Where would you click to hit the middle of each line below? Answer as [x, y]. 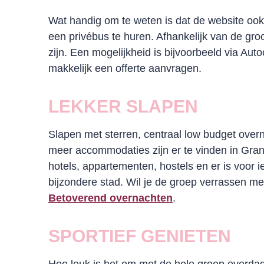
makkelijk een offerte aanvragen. [125, 68]
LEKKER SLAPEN [123, 106]
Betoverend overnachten [110, 198]
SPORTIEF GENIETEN [140, 236]
